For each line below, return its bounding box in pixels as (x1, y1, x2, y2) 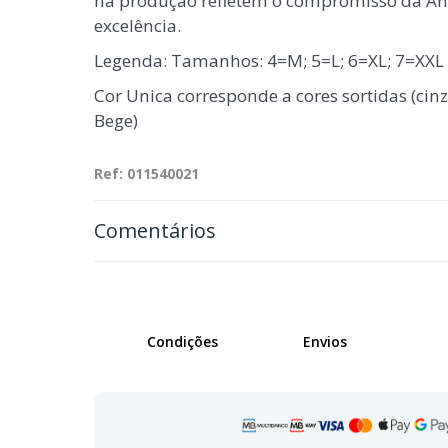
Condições (146, 332, 218, 351)
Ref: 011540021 (93, 164, 199, 183)
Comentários (93, 217, 216, 244)
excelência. (93, 14, 181, 37)
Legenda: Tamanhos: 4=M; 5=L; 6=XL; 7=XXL (93, 49, 444, 72)
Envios (302, 332, 347, 351)
